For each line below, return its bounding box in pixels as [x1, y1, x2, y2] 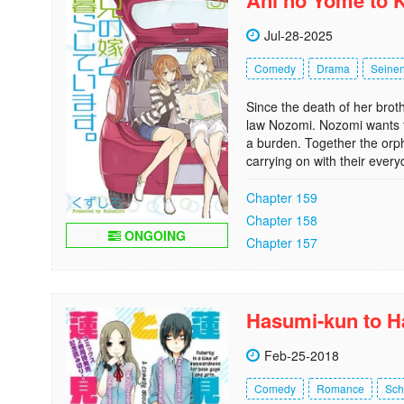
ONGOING [121, 225, 186, 244]
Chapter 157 [246, 234, 317, 252]
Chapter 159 [246, 188, 317, 207]
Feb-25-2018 [264, 346, 339, 364]
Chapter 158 [246, 211, 317, 229]
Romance [317, 381, 364, 396]
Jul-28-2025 [264, 26, 333, 44]
